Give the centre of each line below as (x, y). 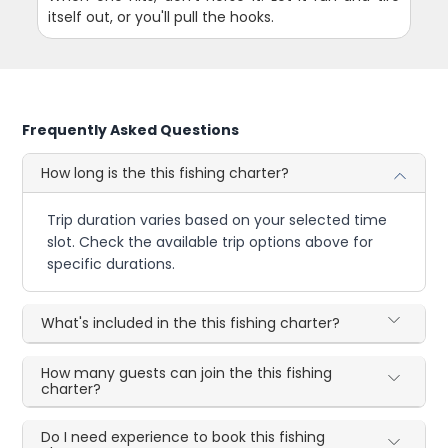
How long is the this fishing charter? (165, 173)
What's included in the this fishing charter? (191, 323)
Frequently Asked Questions (131, 130)
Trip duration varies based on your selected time (217, 220)
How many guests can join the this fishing (187, 373)
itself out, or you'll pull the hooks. (161, 17)
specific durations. (111, 264)
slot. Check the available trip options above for (210, 242)
